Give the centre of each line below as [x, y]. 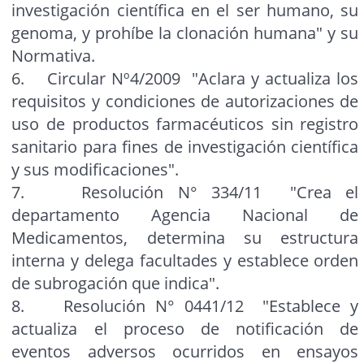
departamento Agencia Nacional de [185, 215]
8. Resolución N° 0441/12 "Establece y [185, 306]
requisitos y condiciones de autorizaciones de [185, 102]
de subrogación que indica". [116, 284]
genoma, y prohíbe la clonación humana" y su [185, 33]
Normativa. [54, 56]
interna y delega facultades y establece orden [185, 261]
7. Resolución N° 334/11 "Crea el [185, 193]
